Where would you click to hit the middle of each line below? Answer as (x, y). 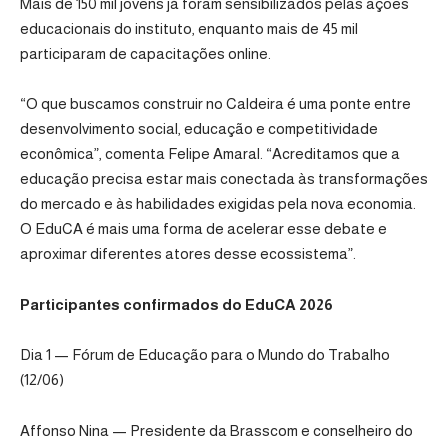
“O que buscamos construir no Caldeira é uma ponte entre (215, 104)
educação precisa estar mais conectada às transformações (224, 179)
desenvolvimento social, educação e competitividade (199, 129)
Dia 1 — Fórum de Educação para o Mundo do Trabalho (205, 355)
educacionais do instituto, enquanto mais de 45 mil (189, 28)
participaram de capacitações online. (145, 53)
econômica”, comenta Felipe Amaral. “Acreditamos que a (210, 154)
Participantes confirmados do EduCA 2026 (176, 304)
